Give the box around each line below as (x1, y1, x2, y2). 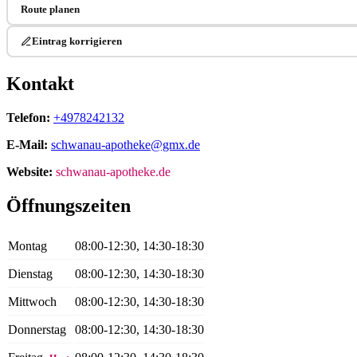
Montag (8, 239, 47, 253)
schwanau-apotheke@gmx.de (51, 137, 200, 151)
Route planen (20, 2, 80, 15)
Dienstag (8, 267, 53, 281)
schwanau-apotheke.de (56, 164, 171, 178)
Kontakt (6, 73, 74, 94)
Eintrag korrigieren (31, 34, 122, 47)
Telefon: (6, 110, 50, 124)
